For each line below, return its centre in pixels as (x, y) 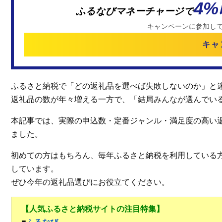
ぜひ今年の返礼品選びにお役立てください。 (90, 182)
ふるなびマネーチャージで (135, 11)
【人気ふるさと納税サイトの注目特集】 (93, 209)
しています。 (35, 169)
